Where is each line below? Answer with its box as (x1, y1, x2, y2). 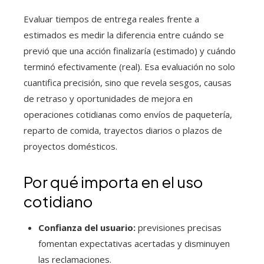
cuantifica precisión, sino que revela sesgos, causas (24, 77, 232, 89)
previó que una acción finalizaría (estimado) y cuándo (24, 45, 236, 57)
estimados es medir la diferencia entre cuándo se (24, 29, 224, 41)
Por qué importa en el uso (24, 172, 203, 192)
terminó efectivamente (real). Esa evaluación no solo (24, 61, 235, 73)
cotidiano (24, 192, 93, 212)
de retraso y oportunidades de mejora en (24, 93, 193, 105)
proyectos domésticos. (24, 140, 117, 153)
